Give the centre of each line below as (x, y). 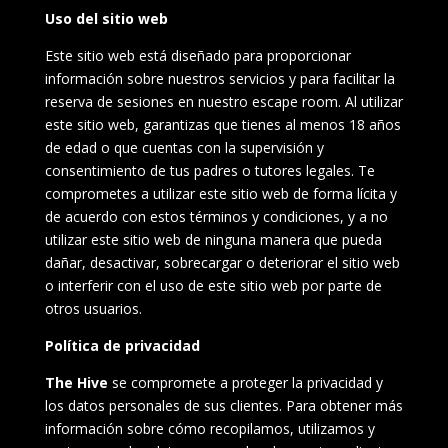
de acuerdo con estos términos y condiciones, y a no (216, 216)
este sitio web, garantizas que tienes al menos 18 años (222, 124)
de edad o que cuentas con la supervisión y (184, 147)
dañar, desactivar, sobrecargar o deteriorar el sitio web (222, 262)
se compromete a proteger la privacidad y (245, 382)
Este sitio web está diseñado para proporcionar (197, 55)
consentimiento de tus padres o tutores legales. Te (209, 170)
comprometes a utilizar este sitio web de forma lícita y (220, 193)
